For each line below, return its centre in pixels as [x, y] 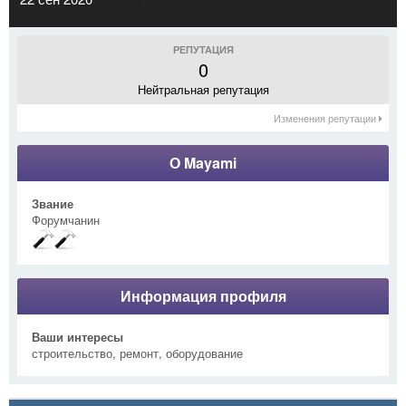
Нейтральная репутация [203, 89]
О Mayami [203, 162]
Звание [53, 203]
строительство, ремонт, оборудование [137, 353]
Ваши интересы [77, 336]
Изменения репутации [326, 117]
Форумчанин [66, 219]
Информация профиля [203, 295]
